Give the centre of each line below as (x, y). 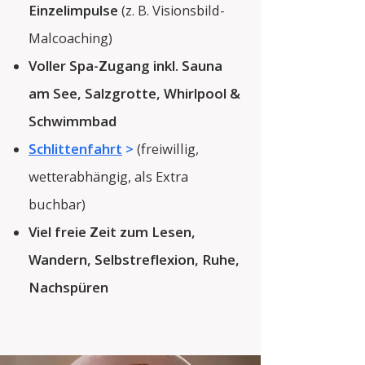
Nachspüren (68, 287)
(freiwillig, (168, 149)
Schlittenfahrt (75, 149)
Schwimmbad (73, 121)
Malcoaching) (70, 38)
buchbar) (57, 204)
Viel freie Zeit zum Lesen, (112, 232)
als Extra (161, 176)
